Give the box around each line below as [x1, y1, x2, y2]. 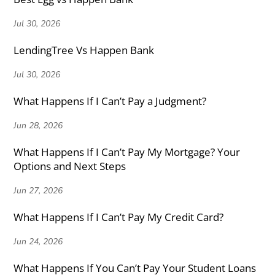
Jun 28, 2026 [14, 120, 63, 132]
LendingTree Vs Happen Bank [14, 43, 155, 58]
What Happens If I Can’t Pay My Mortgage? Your [14, 145, 241, 160]
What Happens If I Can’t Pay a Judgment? [14, 94, 207, 109]
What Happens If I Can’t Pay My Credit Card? [14, 210, 224, 225]
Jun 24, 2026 [14, 236, 63, 248]
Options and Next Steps [14, 159, 126, 174]
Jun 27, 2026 [14, 185, 63, 197]
